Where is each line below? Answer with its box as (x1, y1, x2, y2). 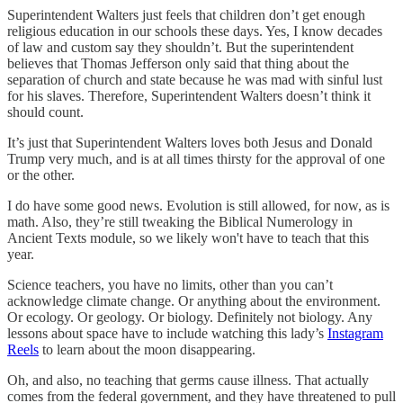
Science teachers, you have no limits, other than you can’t (7, 276, 333, 292)
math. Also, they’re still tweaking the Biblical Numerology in (7, 213, 353, 229)
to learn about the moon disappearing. (39, 341, 255, 357)
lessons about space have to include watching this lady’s (7, 325, 327, 341)
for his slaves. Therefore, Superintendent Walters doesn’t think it (7, 87, 371, 103)
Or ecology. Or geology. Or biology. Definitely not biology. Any (7, 309, 372, 325)
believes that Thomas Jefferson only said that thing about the (7, 55, 349, 71)
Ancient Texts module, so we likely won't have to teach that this (7, 229, 369, 246)
